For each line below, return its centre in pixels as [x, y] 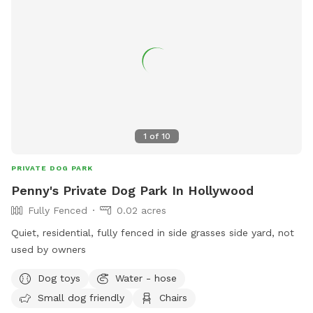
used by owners [49, 250]
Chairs [173, 297]
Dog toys [59, 278]
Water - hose [146, 278]
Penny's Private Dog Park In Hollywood [132, 191]
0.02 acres [141, 211]
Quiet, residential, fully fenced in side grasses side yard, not [153, 233]
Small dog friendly [81, 297]
